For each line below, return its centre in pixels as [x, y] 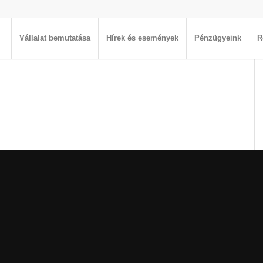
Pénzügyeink [218, 38]
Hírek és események [143, 38]
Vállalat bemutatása [55, 38]
